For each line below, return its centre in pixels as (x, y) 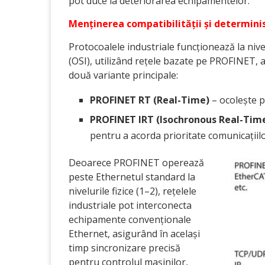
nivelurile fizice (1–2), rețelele (132, 191)
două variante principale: (123, 75)
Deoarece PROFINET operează (136, 163)
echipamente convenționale (130, 219)
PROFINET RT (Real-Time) (150, 100)
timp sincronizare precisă (125, 248)
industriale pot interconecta (130, 205)
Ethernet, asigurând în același (134, 234)
